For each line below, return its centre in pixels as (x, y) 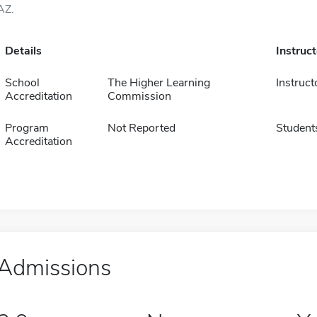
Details (23, 51)
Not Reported (141, 128)
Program (27, 128)
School (22, 83)
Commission (139, 96)
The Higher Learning (158, 83)
